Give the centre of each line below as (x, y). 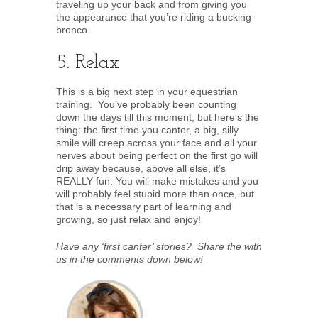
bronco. (73, 29)
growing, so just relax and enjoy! (128, 219)
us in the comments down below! (130, 259)
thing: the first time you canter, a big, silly (147, 130)
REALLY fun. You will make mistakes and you (157, 181)
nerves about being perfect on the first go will (157, 155)
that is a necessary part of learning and (144, 206)
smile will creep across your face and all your (157, 142)
